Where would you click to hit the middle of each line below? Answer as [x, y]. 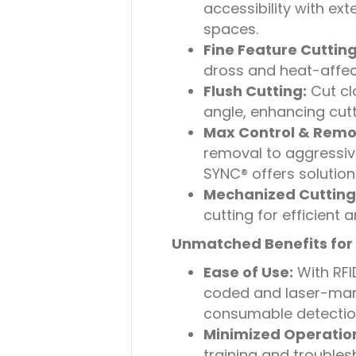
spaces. [230, 29]
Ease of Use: [248, 272]
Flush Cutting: [255, 91]
